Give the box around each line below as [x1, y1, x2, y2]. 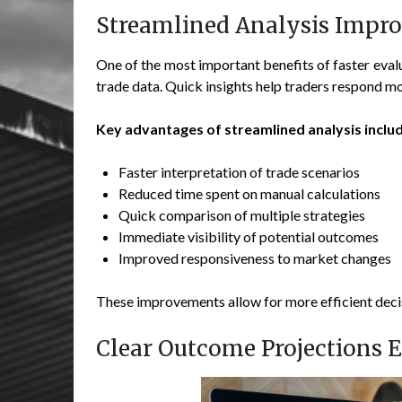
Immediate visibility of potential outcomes [118, 228, 379, 246]
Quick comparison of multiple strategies [118, 206, 365, 224]
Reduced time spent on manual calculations [118, 185, 380, 203]
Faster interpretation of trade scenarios [118, 163, 360, 181]
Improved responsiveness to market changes [118, 249, 391, 267]
